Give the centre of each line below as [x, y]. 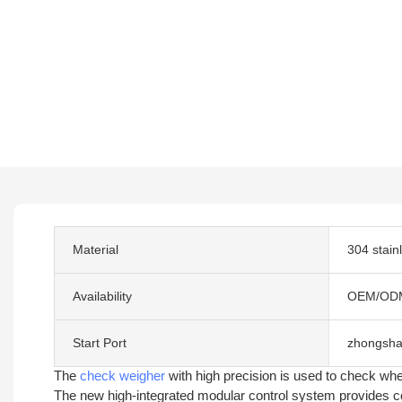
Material [96, 249]
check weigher [122, 375]
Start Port [100, 342]
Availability [102, 296]
